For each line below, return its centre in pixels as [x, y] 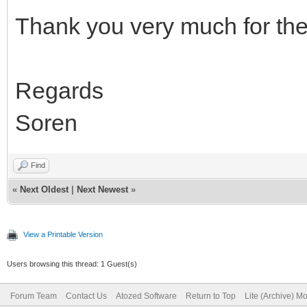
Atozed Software [146, 296]
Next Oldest [44, 189]
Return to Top [211, 296]
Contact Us [86, 296]
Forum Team [34, 296]
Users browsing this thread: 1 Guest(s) [72, 263]
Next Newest [102, 189]
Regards [59, 90]
